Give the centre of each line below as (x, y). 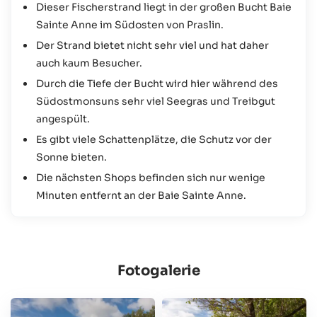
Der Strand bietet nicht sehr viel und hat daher (152, 45)
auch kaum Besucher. (89, 63)
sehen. (28, 22)
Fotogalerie (158, 270)
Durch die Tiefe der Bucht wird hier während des (157, 83)
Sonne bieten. (71, 157)
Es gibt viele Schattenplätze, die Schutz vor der (154, 139)
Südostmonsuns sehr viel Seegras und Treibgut (156, 101)
